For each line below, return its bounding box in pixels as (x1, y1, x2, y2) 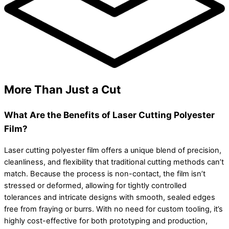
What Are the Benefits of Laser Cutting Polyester (4, 109, 215, 121)
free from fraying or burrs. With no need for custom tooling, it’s (4, 204, 223, 214)
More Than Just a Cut (4, 83, 121, 97)
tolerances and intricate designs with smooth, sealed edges (4, 192, 215, 202)
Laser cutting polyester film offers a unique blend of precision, (4, 145, 221, 155)
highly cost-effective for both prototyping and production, (4, 216, 208, 225)
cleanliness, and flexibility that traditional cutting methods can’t (4, 157, 224, 167)
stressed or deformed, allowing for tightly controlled (4, 180, 187, 190)
